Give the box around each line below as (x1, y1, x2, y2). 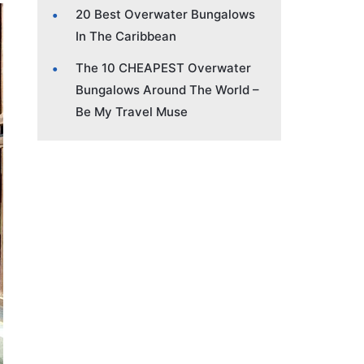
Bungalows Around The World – (76, 81, 259, 97)
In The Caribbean (76, 28, 176, 44)
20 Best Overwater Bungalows (76, 6, 255, 22)
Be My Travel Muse (76, 103, 188, 119)
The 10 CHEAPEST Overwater (76, 59, 251, 76)
